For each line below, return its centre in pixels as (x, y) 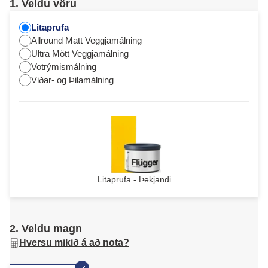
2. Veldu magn (46, 229)
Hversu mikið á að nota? (74, 243)
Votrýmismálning (64, 67)
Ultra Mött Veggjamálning (80, 54)
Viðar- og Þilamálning (72, 80)
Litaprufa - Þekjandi (134, 179)
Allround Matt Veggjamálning (86, 40)
